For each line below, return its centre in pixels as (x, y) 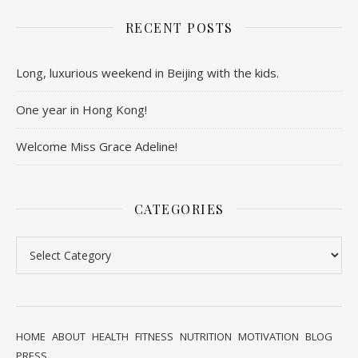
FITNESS (154, 336)
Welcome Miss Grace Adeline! (97, 146)
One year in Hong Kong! (82, 109)
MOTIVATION (268, 336)
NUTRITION (206, 336)
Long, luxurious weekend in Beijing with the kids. (147, 72)
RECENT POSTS (179, 27)
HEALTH (110, 336)
